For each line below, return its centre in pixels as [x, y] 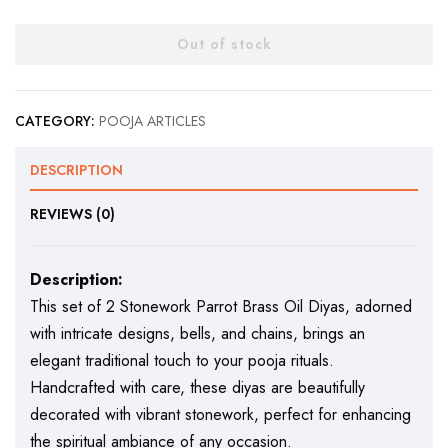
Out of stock [224, 43]
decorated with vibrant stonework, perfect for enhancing [220, 414]
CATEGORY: [55, 120]
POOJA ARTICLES [152, 120]
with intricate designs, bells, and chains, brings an [197, 333]
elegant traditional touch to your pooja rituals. [182, 360]
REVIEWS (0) [72, 213]
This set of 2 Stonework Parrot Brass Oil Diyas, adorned [221, 306]
